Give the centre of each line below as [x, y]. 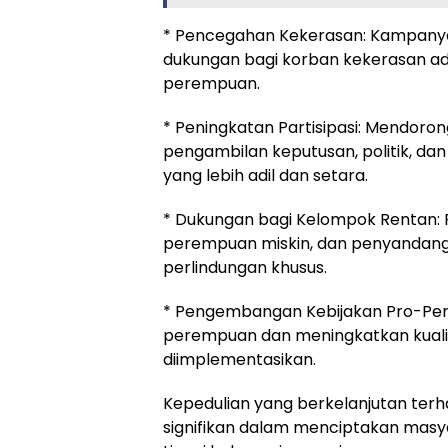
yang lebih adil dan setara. [265, 175]
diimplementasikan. [239, 359]
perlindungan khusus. [245, 267]
